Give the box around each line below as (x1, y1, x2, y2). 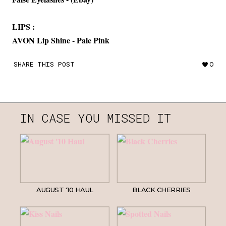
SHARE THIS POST (14, 60, 75, 69)
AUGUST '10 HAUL (36, 186, 93, 194)
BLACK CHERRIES (132, 186, 191, 194)
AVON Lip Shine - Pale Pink (12, 34, 109, 46)
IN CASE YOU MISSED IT (20, 110, 171, 127)
